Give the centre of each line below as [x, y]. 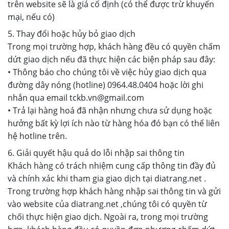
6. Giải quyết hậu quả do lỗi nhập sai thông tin [96, 153]
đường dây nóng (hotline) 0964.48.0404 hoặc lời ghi [106, 85]
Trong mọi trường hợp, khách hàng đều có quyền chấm [114, 47]
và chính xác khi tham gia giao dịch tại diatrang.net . [107, 178]
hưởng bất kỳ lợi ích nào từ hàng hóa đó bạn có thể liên [114, 123]
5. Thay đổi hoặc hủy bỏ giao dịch [72, 34]
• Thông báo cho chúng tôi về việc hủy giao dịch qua [107, 72]
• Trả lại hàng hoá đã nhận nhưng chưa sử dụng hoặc [110, 110]
